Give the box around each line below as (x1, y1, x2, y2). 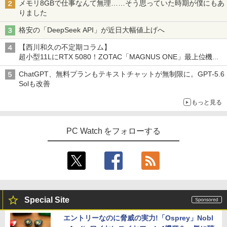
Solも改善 (19, 80, 52, 88)
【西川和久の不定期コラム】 (19, 43, 111, 52)
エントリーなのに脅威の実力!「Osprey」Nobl (63, 214, 213, 222)
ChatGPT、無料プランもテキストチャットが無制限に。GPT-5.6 (19, 70, 224, 79)
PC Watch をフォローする (66, 127, 161, 136)
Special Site (24, 196, 69, 205)
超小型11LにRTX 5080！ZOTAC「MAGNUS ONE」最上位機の (19, 53, 220, 61)
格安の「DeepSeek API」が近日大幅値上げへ (19, 26, 167, 34)
